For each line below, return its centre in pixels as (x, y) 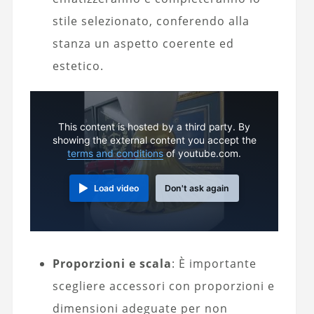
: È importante (214, 263)
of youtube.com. (203, 153)
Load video (117, 188)
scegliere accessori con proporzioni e (163, 286)
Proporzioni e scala (112, 263)
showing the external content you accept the (154, 140)
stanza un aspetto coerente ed (143, 44)
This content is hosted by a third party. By (155, 127)
